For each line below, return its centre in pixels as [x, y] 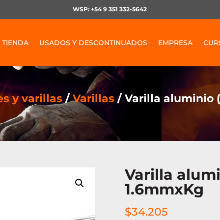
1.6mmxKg [164, 190]
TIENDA [15, 42]
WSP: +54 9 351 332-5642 [110, 9]
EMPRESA [175, 42]
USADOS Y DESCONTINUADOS [93, 42]
